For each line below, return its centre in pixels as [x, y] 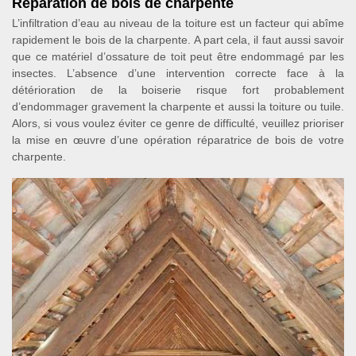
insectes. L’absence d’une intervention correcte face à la [178, 73]
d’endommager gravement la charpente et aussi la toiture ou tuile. [178, 106]
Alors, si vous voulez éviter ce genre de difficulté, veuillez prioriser [178, 123]
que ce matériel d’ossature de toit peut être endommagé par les [178, 56]
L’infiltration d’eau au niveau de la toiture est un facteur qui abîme [178, 23]
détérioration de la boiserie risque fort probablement [178, 89]
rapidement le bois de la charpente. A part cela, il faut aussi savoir [178, 39]
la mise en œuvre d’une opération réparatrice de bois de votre [178, 139]
